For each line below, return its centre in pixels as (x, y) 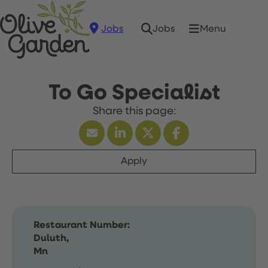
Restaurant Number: (82, 226)
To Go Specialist (134, 93)
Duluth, (51, 239)
